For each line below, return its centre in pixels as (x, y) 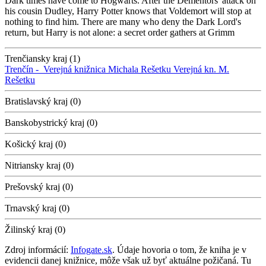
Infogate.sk (91, 250)
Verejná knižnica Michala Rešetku (107, 69)
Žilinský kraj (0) (35, 230)
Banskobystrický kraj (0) (51, 123)
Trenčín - (24, 69)
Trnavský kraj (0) (37, 208)
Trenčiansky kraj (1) (42, 59)
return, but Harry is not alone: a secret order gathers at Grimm (120, 33)
